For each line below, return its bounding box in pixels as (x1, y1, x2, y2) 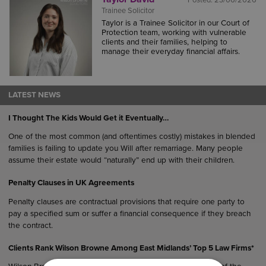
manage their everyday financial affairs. (101, 47, 240, 57)
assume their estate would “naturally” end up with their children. (8, 156, 235, 166)
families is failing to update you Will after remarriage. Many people (8, 144, 243, 154)
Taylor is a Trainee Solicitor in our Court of (101, 18, 249, 28)
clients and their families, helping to (101, 37, 227, 47)
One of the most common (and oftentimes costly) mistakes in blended (8, 132, 255, 142)
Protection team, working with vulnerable (101, 28, 246, 38)
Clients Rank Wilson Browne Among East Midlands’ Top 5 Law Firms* (8, 243, 254, 253)
